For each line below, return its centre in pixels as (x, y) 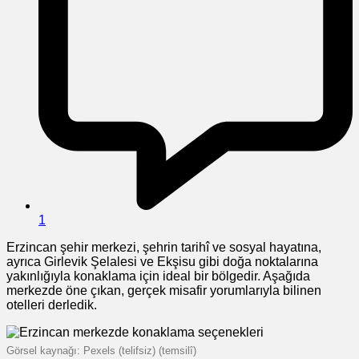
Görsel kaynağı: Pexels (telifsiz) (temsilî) (101, 350)
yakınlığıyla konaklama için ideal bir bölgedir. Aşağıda (158, 276)
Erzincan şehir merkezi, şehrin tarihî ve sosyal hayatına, (164, 247)
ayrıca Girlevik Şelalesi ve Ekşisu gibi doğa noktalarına (162, 261)
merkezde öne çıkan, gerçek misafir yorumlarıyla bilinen (164, 290)
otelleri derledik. (52, 305)
